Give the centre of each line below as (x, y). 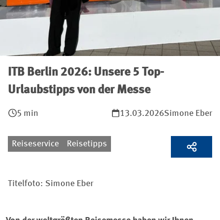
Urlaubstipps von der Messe (79, 90)
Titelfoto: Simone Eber (51, 184)
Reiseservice (35, 144)
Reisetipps (87, 144)
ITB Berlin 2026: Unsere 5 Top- (86, 73)
